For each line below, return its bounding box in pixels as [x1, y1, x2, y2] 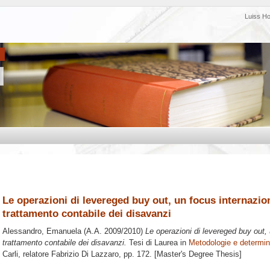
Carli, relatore [2, 250, 51, 259]
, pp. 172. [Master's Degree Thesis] [119, 250, 242, 259]
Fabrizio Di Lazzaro [51, 250, 119, 259]
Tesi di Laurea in [127, 238, 189, 248]
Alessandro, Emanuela [2, 227, 81, 236]
